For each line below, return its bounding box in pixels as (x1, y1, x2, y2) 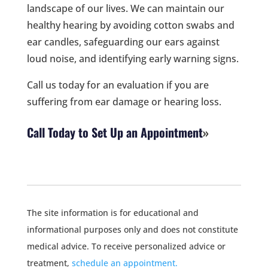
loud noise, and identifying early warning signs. (26, 51, 239, 65)
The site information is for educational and (26, 206, 199, 218)
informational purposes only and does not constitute (26, 223, 238, 235)
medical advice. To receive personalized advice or (26, 240, 226, 252)
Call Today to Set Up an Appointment (26, 123, 203, 141)
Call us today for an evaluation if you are (26, 78, 209, 92)
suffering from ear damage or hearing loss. (26, 95, 221, 108)
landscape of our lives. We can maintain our (26, 1, 224, 15)
